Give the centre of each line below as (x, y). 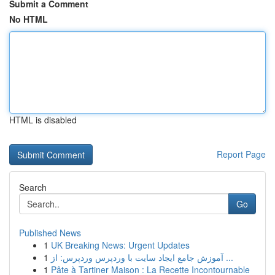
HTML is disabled (43, 120)
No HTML (29, 19)
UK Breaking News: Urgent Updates (120, 245)
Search (33, 187)
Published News (50, 233)
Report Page (241, 154)
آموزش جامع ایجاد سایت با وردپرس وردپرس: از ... (228, 257)
